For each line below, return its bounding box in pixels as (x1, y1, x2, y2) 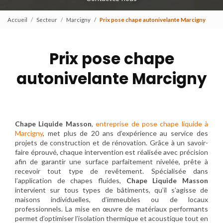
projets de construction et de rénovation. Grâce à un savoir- (15, 138, 208, 147)
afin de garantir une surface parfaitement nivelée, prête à (15, 157, 208, 166)
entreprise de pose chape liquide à (96, 119, 208, 128)
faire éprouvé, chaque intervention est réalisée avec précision (15, 148, 208, 157)
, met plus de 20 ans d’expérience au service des (43, 129, 208, 138)
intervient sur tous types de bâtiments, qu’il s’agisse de (15, 186, 208, 195)
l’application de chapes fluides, (15, 176, 126, 185)
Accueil (7, 16, 27, 23)
